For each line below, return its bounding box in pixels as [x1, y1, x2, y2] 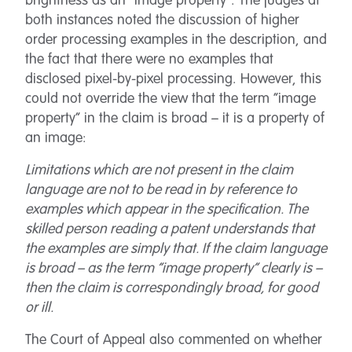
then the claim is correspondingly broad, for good [25, 281, 318, 295]
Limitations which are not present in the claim [25, 163, 293, 178]
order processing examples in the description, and [25, 33, 327, 47]
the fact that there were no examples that [25, 53, 273, 67]
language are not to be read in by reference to [25, 183, 297, 197]
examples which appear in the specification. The [25, 203, 308, 217]
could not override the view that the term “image [25, 92, 316, 106]
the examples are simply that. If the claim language [25, 242, 327, 256]
